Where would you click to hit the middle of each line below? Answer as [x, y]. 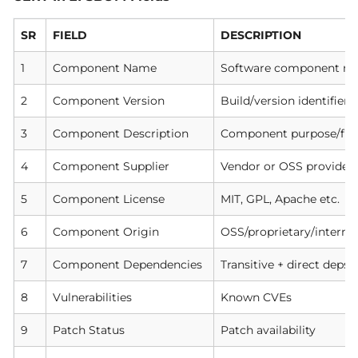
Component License [109, 199]
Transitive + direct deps [286, 265]
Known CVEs [257, 298]
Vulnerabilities [93, 298]
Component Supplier [112, 167]
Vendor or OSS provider [288, 167]
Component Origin [107, 232]
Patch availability [269, 330]
